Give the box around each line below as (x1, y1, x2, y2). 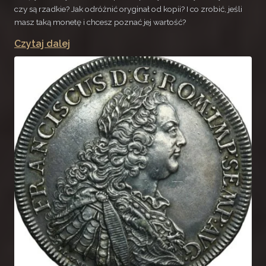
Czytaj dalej (14, 38, 70, 50)
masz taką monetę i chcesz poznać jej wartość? (14, 17, 186, 27)
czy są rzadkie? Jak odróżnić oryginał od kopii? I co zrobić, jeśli (14, 4, 242, 14)
